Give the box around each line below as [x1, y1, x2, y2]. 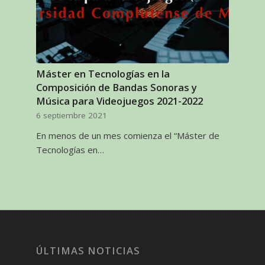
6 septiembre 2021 [36, 110, 108, 121]
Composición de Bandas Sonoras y [36, 80, 198, 94]
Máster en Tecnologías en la [36, 67, 170, 80]
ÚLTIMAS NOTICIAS [36, 244, 141, 258]
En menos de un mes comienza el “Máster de [36, 130, 220, 141]
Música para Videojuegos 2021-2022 [36, 94, 203, 108]
